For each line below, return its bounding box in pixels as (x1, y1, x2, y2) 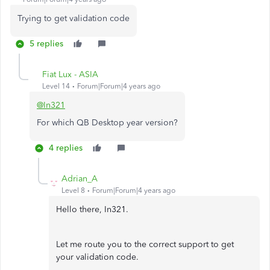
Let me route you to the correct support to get (56, 239, 234, 250)
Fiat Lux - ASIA (42, 69, 98, 80)
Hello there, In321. (56, 204, 128, 215)
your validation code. (56, 252, 139, 263)
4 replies (49, 143, 83, 154)
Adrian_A (61, 174, 98, 184)
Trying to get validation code (17, 13, 130, 24)
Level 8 (61, 186, 85, 195)
